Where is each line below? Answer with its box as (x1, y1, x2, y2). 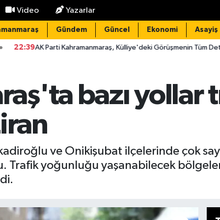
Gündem (55, 26, 87, 33)
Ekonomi (146, 26, 178, 33)
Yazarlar (66, 6, 95, 15)
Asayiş (194, 26, 218, 33)
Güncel (104, 26, 130, 33)
